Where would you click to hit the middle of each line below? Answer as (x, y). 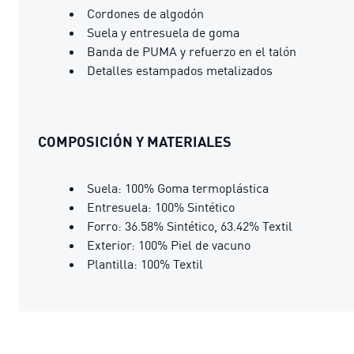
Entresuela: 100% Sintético (161, 207)
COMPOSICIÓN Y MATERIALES (135, 141)
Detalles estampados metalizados (180, 70)
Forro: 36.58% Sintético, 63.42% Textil (190, 226)
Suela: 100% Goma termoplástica (178, 188)
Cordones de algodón (145, 13)
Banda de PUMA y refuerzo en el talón (192, 51)
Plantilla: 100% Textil (145, 264)
